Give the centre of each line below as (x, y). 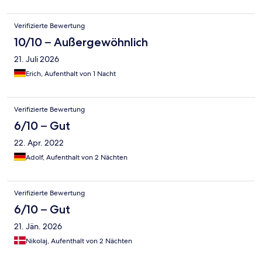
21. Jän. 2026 (38, 227)
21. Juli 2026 (37, 59)
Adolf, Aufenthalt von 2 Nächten (77, 158)
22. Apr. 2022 (39, 143)
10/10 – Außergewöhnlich (81, 42)
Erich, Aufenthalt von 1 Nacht (71, 74)
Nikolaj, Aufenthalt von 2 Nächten (79, 241)
